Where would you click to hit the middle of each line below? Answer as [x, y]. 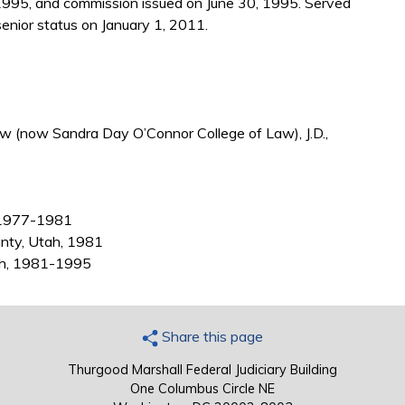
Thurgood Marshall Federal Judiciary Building [202, 370]
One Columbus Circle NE [202, 389]
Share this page [211, 337]
